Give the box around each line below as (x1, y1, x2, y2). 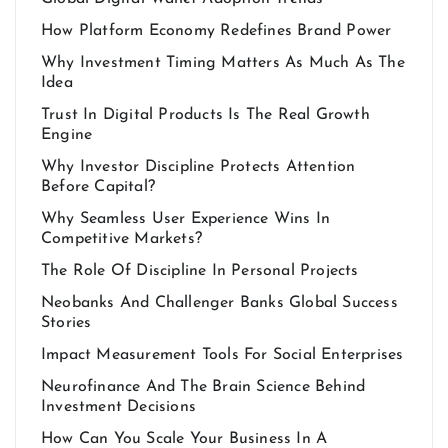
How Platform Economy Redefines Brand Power (41, 22, 392, 39)
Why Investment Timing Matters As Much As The (41, 54, 405, 71)
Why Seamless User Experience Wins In (41, 210, 331, 227)
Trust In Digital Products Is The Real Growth (41, 106, 370, 123)
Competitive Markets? (41, 230, 202, 247)
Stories (41, 314, 92, 331)
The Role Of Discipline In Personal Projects (41, 262, 359, 279)
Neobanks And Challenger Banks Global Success (41, 294, 398, 311)
